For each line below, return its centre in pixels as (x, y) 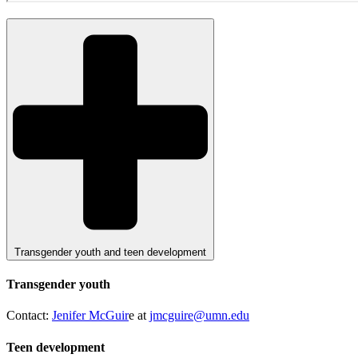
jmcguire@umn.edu (199, 316)
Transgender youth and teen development (110, 252)
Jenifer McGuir (90, 316)
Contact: (29, 316)
